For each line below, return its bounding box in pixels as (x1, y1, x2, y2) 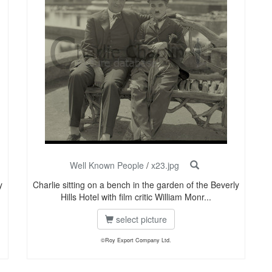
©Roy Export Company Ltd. (101, 236, 171, 245)
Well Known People (69, 159, 144, 172)
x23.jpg (151, 159, 179, 172)
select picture (114, 213, 167, 226)
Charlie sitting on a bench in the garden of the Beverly (33, 178, 239, 191)
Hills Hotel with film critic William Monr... (61, 191, 211, 203)
